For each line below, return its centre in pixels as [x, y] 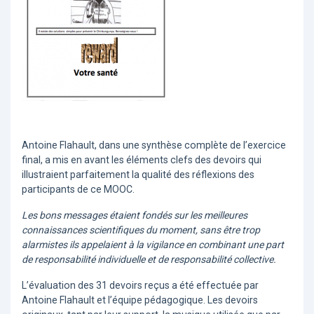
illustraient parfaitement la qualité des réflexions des [138, 175]
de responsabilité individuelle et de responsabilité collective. [149, 260]
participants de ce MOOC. [78, 190]
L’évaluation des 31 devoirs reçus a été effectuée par [140, 286]
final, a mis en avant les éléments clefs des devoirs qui [142, 160]
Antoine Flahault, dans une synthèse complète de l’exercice [154, 145]
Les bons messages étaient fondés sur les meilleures [135, 216]
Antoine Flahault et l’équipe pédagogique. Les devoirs [140, 300]
